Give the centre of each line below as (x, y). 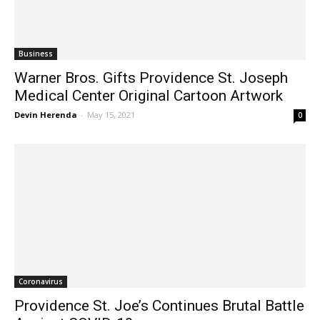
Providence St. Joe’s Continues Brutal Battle (159, 305)
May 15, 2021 (111, 115)
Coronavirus (41, 281)
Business (36, 54)
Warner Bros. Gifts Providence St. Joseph (151, 78)
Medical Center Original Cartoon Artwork (149, 96)
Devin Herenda (46, 115)
